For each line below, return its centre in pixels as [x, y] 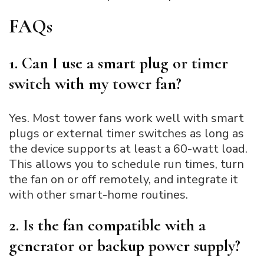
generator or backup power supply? [125, 246]
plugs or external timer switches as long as [126, 134]
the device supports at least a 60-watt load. [128, 149]
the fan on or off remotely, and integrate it [123, 180]
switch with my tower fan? [95, 84]
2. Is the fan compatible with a [107, 225]
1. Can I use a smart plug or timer [118, 63]
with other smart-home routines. [98, 195]
